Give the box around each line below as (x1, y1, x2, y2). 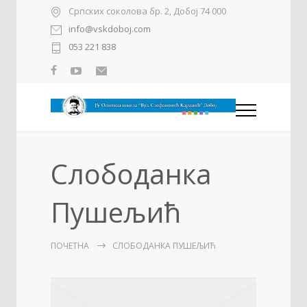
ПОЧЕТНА (51, 240, 89, 252)
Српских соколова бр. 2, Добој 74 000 (69, 5, 226, 18)
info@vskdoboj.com (69, 23, 151, 36)
